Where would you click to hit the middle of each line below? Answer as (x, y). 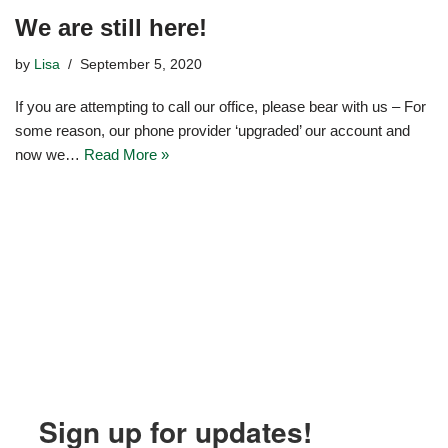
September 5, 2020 (141, 64)
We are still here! (111, 27)
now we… (49, 154)
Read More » (126, 154)
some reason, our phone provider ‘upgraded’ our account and (212, 130)
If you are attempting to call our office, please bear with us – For (220, 106)
